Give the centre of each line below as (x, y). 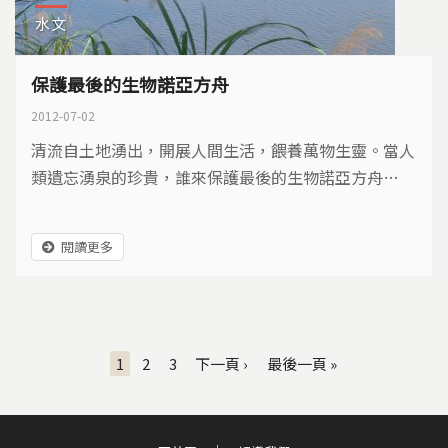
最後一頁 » (301, 363)
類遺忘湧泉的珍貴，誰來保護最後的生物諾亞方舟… (215, 177)
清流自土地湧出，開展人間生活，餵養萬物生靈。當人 (223, 150)
